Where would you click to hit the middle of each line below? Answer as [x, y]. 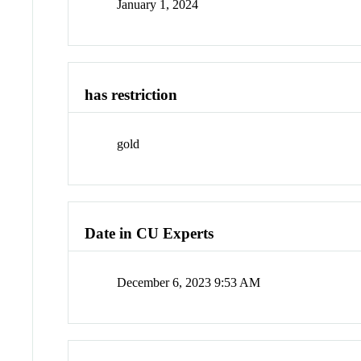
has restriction [131, 95]
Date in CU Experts [149, 234]
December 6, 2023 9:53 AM [189, 283]
